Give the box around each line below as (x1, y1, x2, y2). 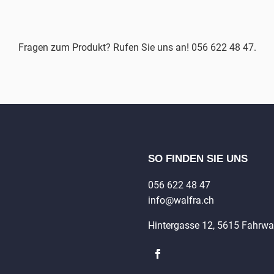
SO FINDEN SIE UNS (148, 152, 248, 165)
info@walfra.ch (148, 194, 214, 206)
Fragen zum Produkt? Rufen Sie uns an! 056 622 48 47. (18, 41, 256, 53)
